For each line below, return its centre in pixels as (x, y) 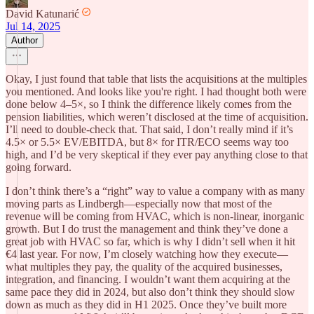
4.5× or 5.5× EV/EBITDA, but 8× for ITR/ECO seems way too (147, 142)
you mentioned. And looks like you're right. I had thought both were (156, 91)
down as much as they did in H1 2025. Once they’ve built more (146, 305)
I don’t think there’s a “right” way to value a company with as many (155, 191)
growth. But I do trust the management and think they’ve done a (147, 229)
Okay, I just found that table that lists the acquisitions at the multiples (156, 79)
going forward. (39, 167)
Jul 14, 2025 (33, 26)
